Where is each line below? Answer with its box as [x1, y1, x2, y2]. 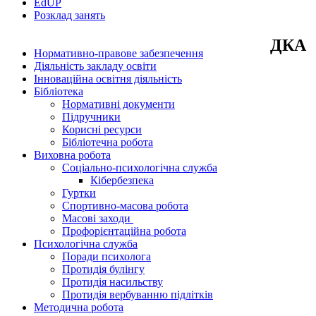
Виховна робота [34, 148, 111, 161]
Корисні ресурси [62, 123, 142, 135]
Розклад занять [34, 9, 105, 21]
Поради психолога [62, 250, 151, 262]
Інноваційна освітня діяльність [34, 72, 182, 85]
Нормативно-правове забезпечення [34, 47, 203, 59]
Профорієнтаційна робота [62, 224, 186, 237]
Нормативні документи [62, 97, 175, 110]
